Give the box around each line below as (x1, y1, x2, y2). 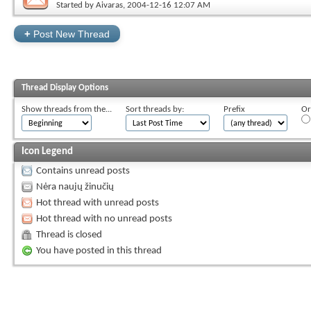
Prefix (224, 105, 245, 114)
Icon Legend (22, 146, 73, 157)
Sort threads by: (126, 105, 184, 114)
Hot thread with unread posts (36, 198, 159, 208)
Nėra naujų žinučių (36, 182, 114, 192)
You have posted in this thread (36, 246, 162, 256)
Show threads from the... (22, 105, 112, 114)
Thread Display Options (22, 83, 108, 92)
